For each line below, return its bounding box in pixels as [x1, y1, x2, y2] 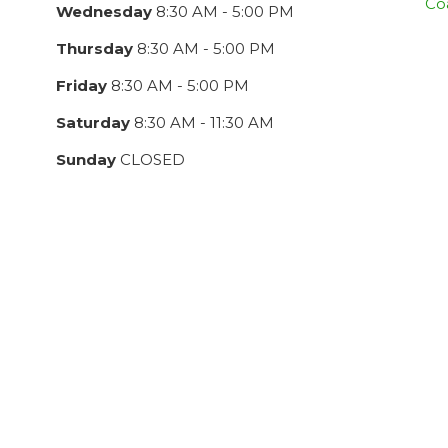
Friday [55, 75, 107, 95]
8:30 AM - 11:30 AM [129, 112, 274, 132]
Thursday [55, 38, 133, 58]
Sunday [55, 149, 116, 169]
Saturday [55, 112, 130, 132]
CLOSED [115, 149, 185, 169]
